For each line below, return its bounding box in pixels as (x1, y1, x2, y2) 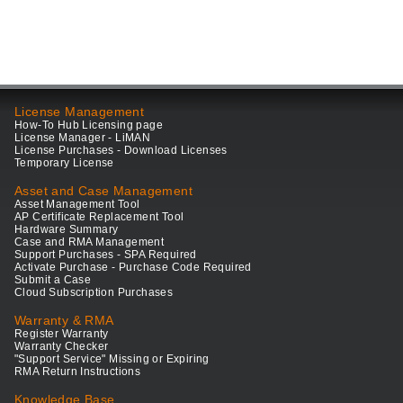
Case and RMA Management (14, 236, 165, 249)
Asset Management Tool (14, 198, 140, 211)
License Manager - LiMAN (14, 131, 151, 145)
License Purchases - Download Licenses (14, 144, 228, 157)
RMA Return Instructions (14, 365, 141, 379)
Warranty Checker (14, 340, 109, 354)
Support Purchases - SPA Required (14, 248, 197, 262)
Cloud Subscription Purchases (14, 286, 174, 300)
